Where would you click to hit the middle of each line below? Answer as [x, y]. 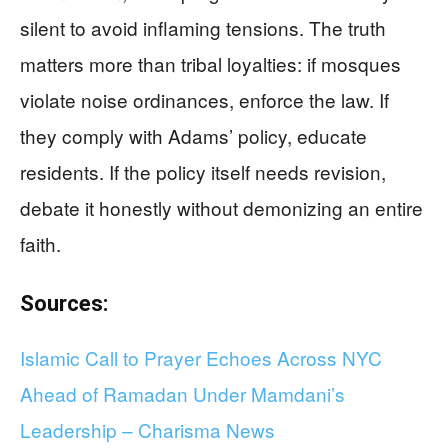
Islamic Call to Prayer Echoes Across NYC [201, 358]
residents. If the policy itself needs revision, [203, 172]
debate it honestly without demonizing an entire [221, 208]
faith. [40, 244]
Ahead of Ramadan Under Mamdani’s [182, 394]
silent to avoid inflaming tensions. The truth [203, 28]
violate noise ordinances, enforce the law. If [204, 100]
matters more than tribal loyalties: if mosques [210, 64]
